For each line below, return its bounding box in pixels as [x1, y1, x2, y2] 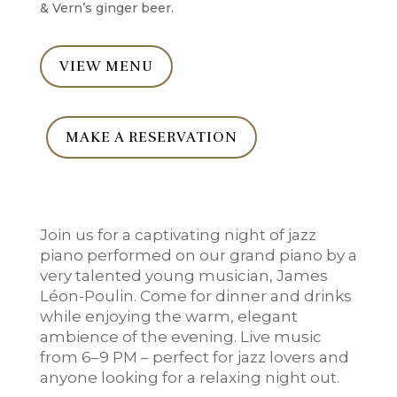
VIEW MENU [58, 58, 153, 76]
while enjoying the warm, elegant [39, 307, 298, 326]
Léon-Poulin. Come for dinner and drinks [39, 287, 352, 306]
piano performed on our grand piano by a [39, 246, 357, 265]
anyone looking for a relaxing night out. [39, 369, 339, 387]
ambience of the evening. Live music [39, 328, 322, 346]
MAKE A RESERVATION [65, 128, 237, 147]
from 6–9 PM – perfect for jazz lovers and [39, 348, 349, 367]
